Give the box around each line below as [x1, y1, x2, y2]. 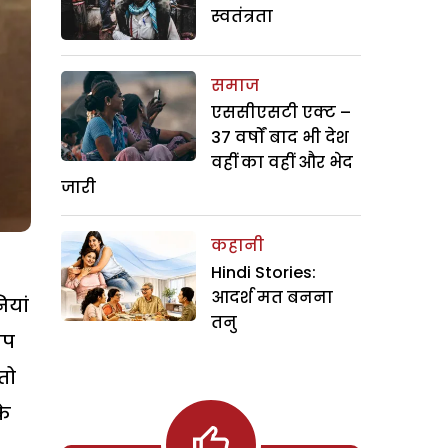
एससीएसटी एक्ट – [211, 100, 351, 124]
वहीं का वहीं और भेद [211, 150, 353, 174]
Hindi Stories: [211, 260, 316, 284]
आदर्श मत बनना [211, 285, 333, 309]
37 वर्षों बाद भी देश [211, 125, 349, 149]
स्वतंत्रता [211, 5, 273, 28]
